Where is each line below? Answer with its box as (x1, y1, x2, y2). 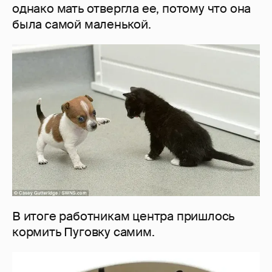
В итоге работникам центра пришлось (12, 208, 235, 224)
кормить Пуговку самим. (12, 223, 155, 240)
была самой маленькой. (12, 16, 151, 32)
